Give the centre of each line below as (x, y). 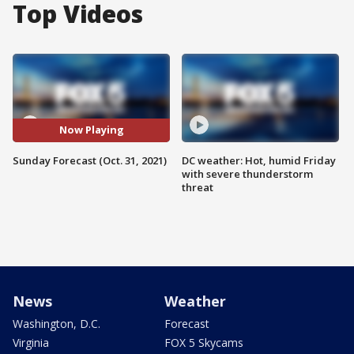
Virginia (31, 342)
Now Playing (91, 130)
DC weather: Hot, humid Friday (259, 160)
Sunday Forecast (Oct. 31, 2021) (90, 160)
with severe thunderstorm (247, 173)
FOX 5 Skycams (204, 342)
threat (198, 187)
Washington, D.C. (56, 323)
